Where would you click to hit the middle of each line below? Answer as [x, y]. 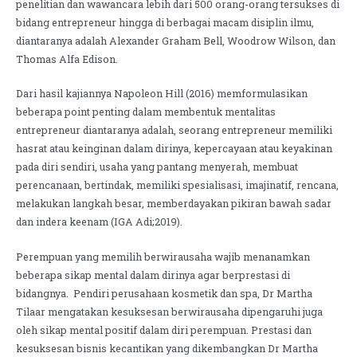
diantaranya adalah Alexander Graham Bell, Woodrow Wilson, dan [176, 40]
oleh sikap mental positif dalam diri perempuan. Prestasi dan [164, 330]
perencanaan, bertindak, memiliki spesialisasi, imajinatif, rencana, [177, 185]
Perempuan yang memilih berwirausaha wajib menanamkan [163, 256]
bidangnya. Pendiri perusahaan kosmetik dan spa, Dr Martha [164, 293]
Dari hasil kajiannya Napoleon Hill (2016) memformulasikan [162, 94]
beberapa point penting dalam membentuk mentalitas [146, 112]
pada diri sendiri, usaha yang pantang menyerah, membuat [157, 167]
